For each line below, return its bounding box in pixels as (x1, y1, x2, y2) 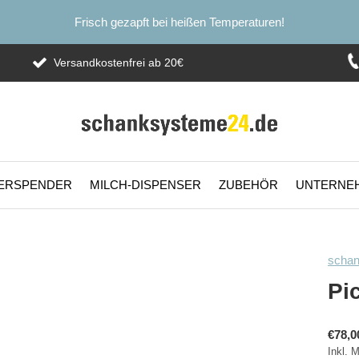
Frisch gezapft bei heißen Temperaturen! (75, 15, 284, 29)
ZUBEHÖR (219, 177, 278, 192)
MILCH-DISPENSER (90, 177, 201, 192)
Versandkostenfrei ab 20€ (50, 56, 184, 69)
